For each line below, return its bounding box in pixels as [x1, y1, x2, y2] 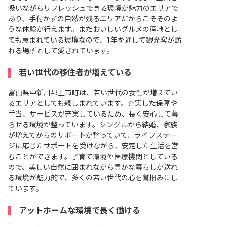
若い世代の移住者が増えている [19, 68, 132, 78]
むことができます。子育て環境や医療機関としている [8, 153, 178, 161]
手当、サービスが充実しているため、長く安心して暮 [8, 110, 178, 119]
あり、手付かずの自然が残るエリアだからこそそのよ [8, 15, 178, 23]
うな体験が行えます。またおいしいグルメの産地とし [8, 25, 178, 34]
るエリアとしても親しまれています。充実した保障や [8, 99, 177, 108]
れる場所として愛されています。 [8, 47, 114, 55]
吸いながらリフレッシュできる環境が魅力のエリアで [8, 4, 178, 13]
